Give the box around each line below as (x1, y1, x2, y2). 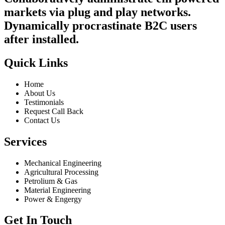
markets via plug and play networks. (4, 5, 191, 19)
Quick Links (4, 56, 68, 69)
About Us (24, 88, 55, 97)
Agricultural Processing (24, 167, 98, 176)
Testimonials (24, 97, 64, 106)
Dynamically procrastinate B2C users (4, 19, 197, 32)
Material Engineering (24, 185, 91, 194)
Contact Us (24, 116, 60, 125)
